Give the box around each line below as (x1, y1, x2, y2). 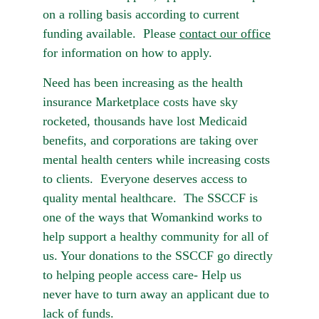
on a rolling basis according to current (43, 7, 243, 21)
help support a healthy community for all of (43, 229, 272, 244)
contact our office (179, 26, 271, 41)
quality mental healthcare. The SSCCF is (43, 191, 261, 205)
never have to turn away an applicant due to (43, 287, 273, 301)
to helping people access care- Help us (43, 268, 245, 282)
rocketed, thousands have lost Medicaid (43, 114, 251, 128)
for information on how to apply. (43, 46, 212, 60)
